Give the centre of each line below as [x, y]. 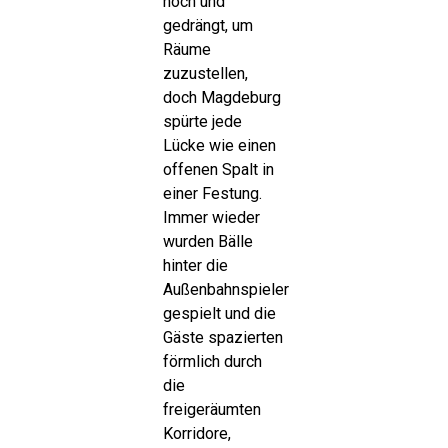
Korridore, [196, 434]
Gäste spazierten [222, 338]
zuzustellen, [205, 74]
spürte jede [202, 122]
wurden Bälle [207, 242]
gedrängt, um [207, 26]
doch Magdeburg [221, 98]
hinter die [195, 266]
